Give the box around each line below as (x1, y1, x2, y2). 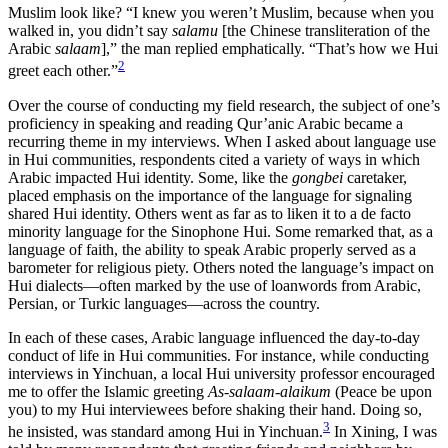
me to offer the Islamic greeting (8, 382, 208, 400)
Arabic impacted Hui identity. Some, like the (8, 168, 292, 186)
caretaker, (343, 168, 407, 186)
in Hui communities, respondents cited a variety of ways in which (8, 150, 420, 168)
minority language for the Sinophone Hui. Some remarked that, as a (8, 222, 433, 240)
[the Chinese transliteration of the (218, 22, 430, 40)
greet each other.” (8, 62, 118, 80)
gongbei (292, 168, 343, 186)
